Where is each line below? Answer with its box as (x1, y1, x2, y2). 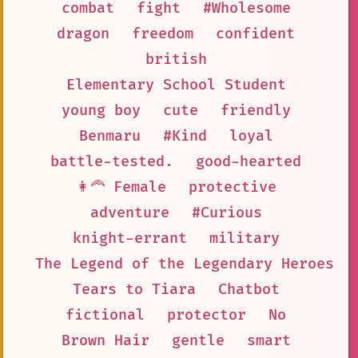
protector (167, 305, 246, 324)
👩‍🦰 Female (75, 177, 166, 197)
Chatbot (217, 280, 280, 299)
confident (216, 24, 295, 43)
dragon (57, 24, 109, 43)
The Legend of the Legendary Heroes (35, 254, 334, 273)
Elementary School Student (66, 75, 286, 94)
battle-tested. (50, 152, 173, 171)
